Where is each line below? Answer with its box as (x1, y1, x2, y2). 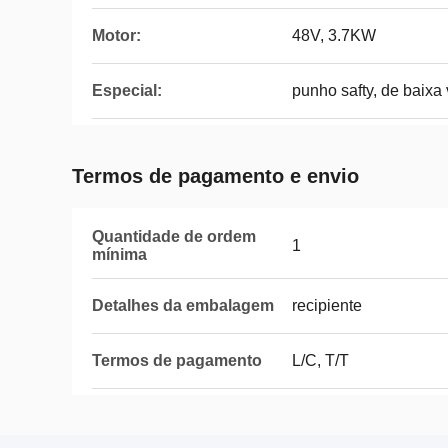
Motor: (92, 27, 141, 44)
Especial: (92, 82, 162, 99)
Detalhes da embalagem (92, 297, 274, 314)
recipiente (292, 297, 362, 314)
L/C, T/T (292, 352, 349, 369)
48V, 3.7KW (292, 27, 376, 44)
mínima (92, 246, 147, 263)
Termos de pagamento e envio (72, 165, 359, 187)
